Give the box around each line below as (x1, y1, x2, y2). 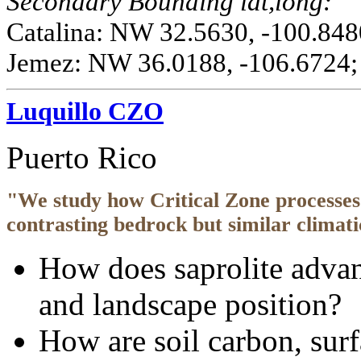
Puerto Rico (6, 140, 157, 176)
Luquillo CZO (6, 97, 164, 127)
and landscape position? (39, 287, 342, 322)
